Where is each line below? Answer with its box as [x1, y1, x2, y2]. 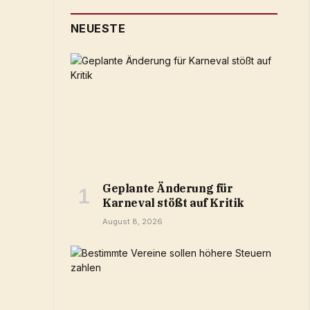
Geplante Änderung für [102, 181, 233, 195]
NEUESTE [71, 21, 126, 36]
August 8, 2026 [102, 216, 163, 226]
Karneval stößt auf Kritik [102, 195, 245, 210]
